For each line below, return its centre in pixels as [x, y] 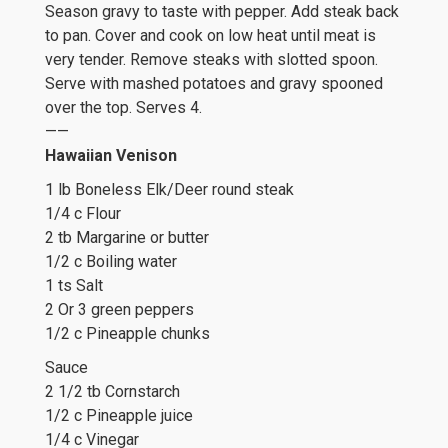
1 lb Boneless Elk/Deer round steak [169, 189]
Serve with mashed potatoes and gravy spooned [214, 83]
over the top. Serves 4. [123, 107]
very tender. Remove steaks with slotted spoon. [211, 59]
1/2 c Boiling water [111, 261]
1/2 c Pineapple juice [119, 415]
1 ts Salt [74, 285]
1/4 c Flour [83, 213]
